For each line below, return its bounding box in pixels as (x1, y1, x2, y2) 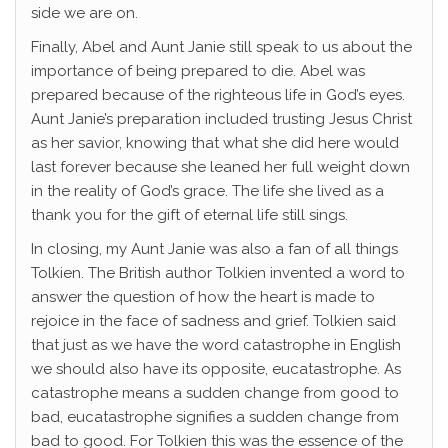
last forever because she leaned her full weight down (31, 158, 410, 177)
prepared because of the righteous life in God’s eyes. (31, 86, 405, 105)
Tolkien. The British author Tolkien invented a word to (31, 264, 405, 283)
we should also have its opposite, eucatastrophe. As (31, 360, 401, 379)
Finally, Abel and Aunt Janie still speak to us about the (31, 38, 412, 57)
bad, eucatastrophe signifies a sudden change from (31, 408, 399, 427)
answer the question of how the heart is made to (31, 288, 375, 307)
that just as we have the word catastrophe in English (31, 336, 401, 355)
